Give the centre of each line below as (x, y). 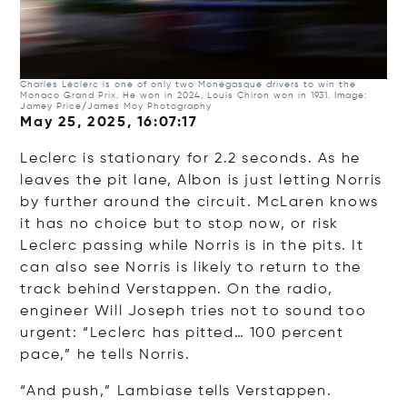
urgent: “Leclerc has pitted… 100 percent (182, 333)
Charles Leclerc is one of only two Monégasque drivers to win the (189, 84)
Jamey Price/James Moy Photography (116, 106)
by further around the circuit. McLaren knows (199, 203)
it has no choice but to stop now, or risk (179, 224)
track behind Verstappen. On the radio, (177, 290)
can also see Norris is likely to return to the (191, 268)
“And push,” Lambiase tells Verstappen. (176, 392)
